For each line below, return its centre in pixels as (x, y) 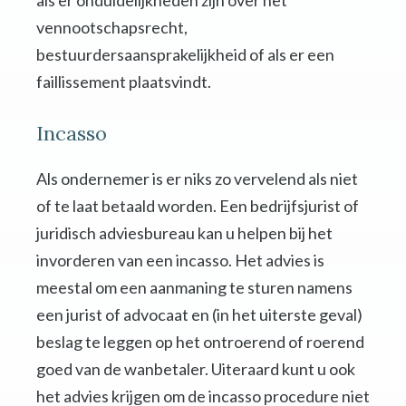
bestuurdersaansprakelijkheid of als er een (185, 55)
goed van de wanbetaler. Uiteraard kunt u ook (196, 369)
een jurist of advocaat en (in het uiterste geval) (199, 315)
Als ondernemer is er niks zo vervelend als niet (197, 179)
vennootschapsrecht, (112, 28)
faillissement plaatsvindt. (124, 82)
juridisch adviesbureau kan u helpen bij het (184, 233)
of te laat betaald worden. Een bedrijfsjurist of (198, 206)
